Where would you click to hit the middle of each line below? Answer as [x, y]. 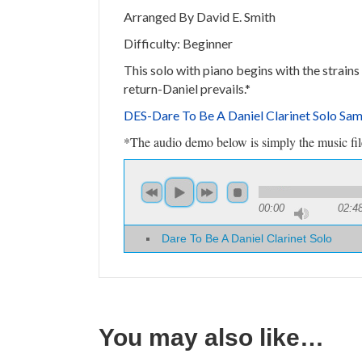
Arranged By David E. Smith [200, 16]
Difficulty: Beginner [178, 43]
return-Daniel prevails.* [187, 88]
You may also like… [211, 337]
